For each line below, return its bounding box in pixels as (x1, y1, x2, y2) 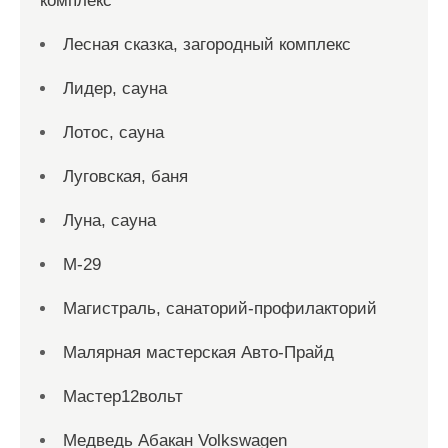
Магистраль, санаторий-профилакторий (63, 299, 377, 318)
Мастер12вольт (63, 387, 183, 406)
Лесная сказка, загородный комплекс (63, 35, 351, 54)
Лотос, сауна (63, 123, 164, 142)
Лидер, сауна (63, 79, 167, 98)
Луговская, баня (63, 167, 188, 186)
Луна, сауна (63, 211, 156, 230)
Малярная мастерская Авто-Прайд (63, 343, 334, 362)
